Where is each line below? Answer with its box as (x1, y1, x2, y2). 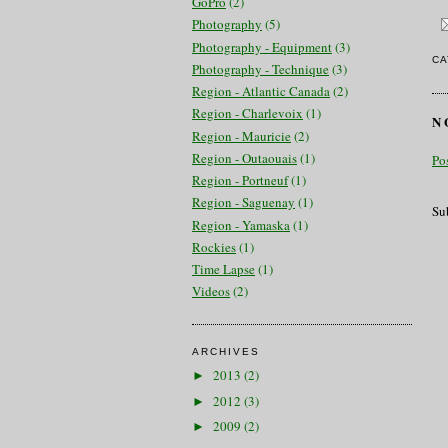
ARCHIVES (192, 345, 261, 357)
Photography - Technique (192, 59, 329, 78)
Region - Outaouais (192, 148, 297, 167)
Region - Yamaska (192, 215, 290, 234)
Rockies (192, 237, 236, 256)
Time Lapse (192, 260, 255, 279)
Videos (192, 282, 230, 301)
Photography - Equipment (192, 37, 332, 56)
